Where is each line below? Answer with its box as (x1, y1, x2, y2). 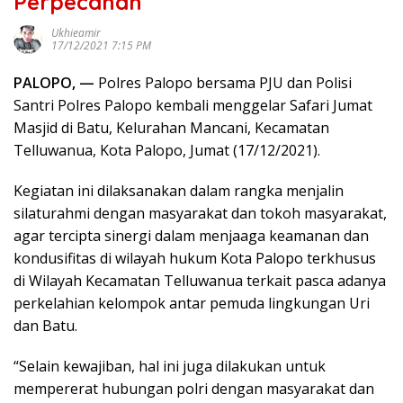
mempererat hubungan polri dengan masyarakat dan (13, 379, 374, 399)
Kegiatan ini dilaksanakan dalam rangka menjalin (13, 181, 344, 201)
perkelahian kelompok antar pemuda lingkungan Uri (13, 293, 370, 313)
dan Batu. (13, 316, 77, 336)
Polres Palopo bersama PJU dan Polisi (98, 73, 352, 93)
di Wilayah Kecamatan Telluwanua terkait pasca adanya (13, 271, 386, 291)
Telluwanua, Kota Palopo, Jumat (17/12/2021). (13, 140, 320, 160)
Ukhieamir (51, 25, 101, 40)
